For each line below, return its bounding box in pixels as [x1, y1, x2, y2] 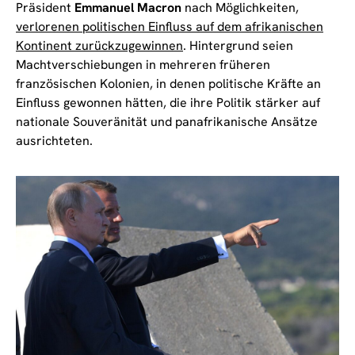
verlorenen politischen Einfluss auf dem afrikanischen [16, 18, 323, 36]
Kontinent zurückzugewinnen [16, 37, 183, 55]
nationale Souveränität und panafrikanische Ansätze [16, 113, 318, 131]
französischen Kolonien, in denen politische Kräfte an [16, 75, 321, 93]
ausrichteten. [16, 132, 93, 150]
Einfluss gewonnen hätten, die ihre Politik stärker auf [16, 94, 320, 112]
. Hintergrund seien [183, 37, 293, 55]
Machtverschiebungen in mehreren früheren [16, 56, 270, 74]
